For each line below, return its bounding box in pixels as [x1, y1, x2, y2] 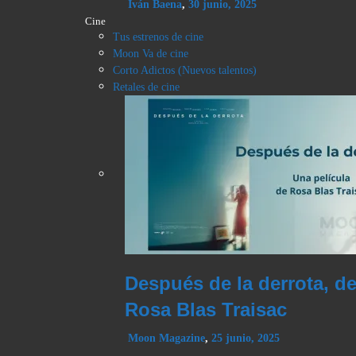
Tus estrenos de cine [113, 31, 203, 44]
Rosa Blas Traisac [125, 299, 287, 321]
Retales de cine [113, 81, 180, 94]
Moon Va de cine [113, 48, 188, 60]
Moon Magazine [128, 332, 205, 345]
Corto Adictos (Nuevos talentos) [113, 64, 257, 77]
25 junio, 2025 [211, 332, 280, 345]
